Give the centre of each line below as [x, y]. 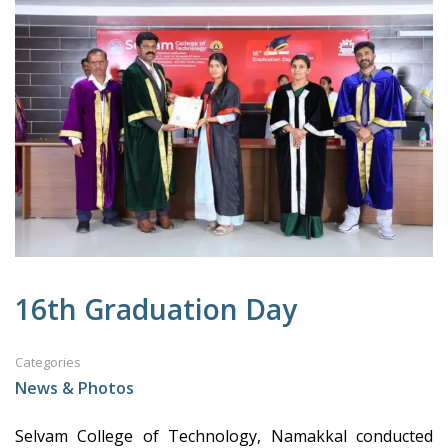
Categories [48, 361]
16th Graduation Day [156, 308]
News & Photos [74, 387]
